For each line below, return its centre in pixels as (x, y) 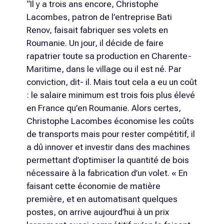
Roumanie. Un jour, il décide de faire (95, 43)
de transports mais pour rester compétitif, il (110, 134)
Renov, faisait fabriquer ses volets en (97, 30)
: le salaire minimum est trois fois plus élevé (110, 95)
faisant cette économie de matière (93, 186)
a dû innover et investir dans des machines (108, 147)
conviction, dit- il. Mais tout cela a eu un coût (111, 82)
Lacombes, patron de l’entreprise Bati (99, 17)
